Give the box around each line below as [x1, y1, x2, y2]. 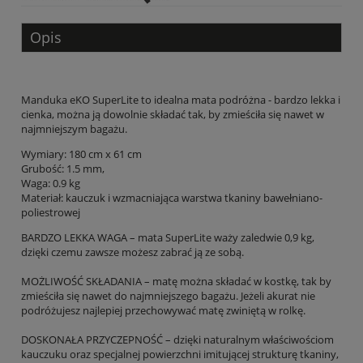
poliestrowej [21, 204, 80, 220]
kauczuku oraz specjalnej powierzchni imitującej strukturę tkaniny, [21, 346, 339, 361]
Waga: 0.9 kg [21, 175, 80, 190]
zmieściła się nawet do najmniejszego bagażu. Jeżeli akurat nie [21, 288, 315, 303]
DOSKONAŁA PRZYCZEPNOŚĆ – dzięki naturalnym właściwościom [21, 331, 334, 347]
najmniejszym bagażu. [21, 121, 127, 136]
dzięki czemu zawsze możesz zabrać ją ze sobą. [21, 244, 244, 259]
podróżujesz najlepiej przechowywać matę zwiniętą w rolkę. [21, 302, 305, 318]
